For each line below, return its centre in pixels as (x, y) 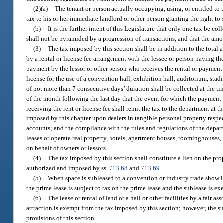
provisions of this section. (61, 218)
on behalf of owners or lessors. (67, 148)
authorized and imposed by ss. (68, 168)
